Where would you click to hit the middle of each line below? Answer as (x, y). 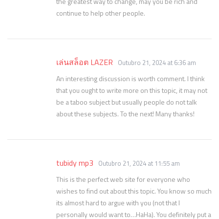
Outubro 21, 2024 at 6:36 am (157, 63)
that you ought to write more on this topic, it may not (132, 90)
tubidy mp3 (75, 163)
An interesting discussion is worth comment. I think (131, 78)
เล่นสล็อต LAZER (85, 62)
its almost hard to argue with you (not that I (118, 203)
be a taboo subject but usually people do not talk (127, 102)
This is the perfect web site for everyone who (123, 179)
